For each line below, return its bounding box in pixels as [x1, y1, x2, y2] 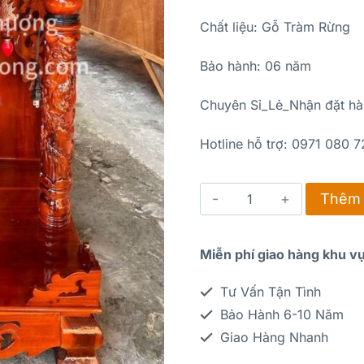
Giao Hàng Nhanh [215, 328, 328, 345]
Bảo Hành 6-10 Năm [215, 305, 344, 323]
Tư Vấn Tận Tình [215, 283, 321, 300]
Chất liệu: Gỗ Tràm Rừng [199, 18, 350, 35]
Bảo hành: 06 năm [199, 57, 311, 74]
